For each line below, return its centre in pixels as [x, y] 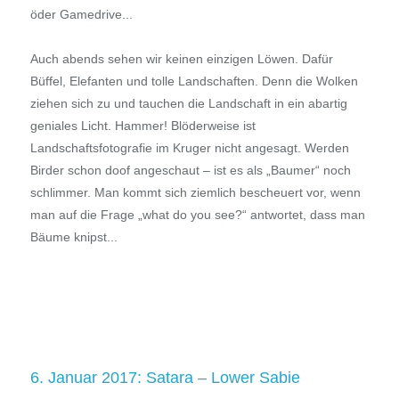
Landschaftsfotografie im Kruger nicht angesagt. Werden [189, 148]
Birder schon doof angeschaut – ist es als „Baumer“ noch [190, 171]
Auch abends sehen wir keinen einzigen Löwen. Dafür [181, 59]
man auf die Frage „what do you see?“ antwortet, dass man [197, 215]
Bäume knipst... [73, 237]
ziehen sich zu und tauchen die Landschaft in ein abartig [188, 104]
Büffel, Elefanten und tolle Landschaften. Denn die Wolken [194, 81]
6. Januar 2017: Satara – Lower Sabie [165, 378]
